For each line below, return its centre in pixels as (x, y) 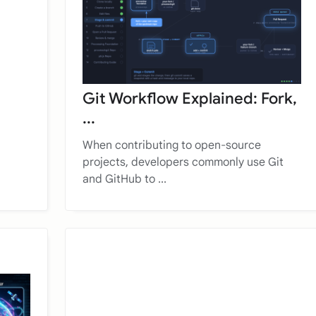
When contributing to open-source (172, 145)
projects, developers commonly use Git (183, 162)
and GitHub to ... (124, 179)
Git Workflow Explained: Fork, (190, 98)
